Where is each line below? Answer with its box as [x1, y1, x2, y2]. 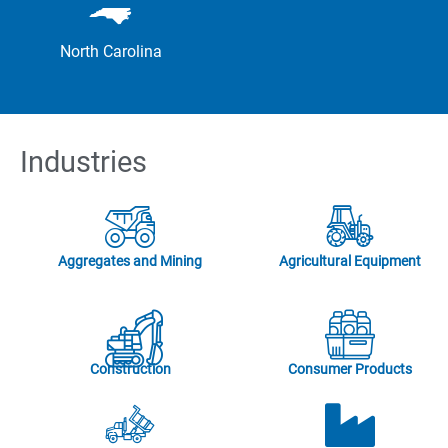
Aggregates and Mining [58, 253, 202, 269]
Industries [20, 145, 147, 179]
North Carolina [60, 42, 162, 61]
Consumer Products [288, 361, 412, 377]
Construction [89, 361, 171, 377]
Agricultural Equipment [279, 253, 421, 269]
